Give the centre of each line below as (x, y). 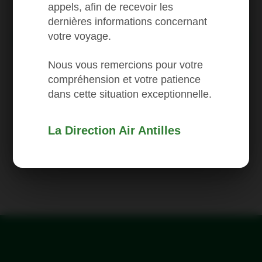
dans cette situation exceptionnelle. (130, 94)
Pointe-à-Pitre (62, 16)
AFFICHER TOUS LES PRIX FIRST (131, 112)
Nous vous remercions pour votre (126, 65)
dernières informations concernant (128, 21)
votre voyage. (80, 36)
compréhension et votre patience (125, 79)
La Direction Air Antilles (115, 130)
